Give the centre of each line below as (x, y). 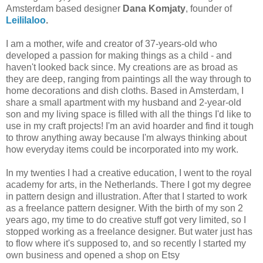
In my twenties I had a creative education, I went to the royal (129, 173)
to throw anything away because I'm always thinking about (126, 138)
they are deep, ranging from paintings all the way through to (129, 79)
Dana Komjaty (153, 9)
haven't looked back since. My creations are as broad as (122, 68)
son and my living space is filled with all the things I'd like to (129, 114)
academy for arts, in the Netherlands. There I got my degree (129, 185)
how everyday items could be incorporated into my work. (122, 150)
